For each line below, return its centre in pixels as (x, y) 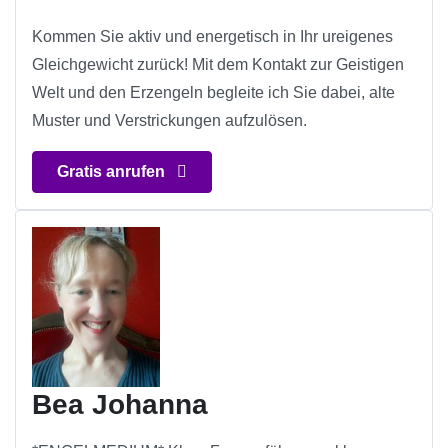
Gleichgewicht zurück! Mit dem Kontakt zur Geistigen (218, 65)
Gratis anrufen (113, 172)
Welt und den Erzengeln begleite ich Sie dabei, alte (213, 93)
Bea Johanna (120, 405)
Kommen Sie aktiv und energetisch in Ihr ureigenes (212, 37)
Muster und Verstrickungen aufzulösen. (169, 121)
